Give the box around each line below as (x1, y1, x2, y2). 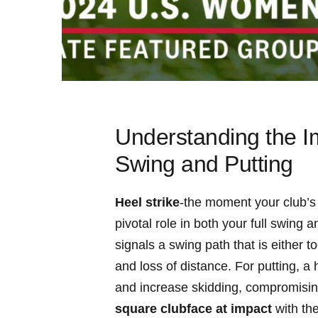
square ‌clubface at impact (115, 302, 272, 317)
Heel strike (115, 195, 180, 210)
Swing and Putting (115, 151, 293, 177)
